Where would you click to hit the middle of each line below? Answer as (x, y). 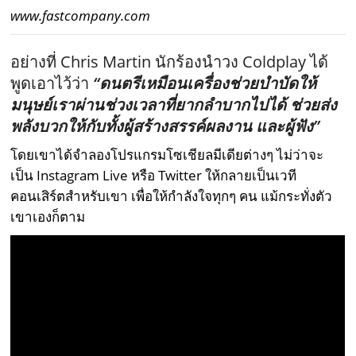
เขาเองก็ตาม (48, 216)
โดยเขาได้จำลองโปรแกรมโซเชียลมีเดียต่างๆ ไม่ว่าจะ (167, 154)
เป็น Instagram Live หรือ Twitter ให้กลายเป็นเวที (154, 175)
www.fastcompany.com (81, 15)
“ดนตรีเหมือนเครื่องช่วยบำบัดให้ (205, 83)
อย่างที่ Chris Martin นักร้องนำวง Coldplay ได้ (170, 61)
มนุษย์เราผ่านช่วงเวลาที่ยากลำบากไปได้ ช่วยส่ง (174, 104)
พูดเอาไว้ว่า (52, 83)
